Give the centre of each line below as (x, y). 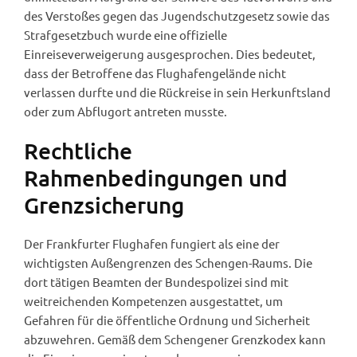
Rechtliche (78, 150)
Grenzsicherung (104, 204)
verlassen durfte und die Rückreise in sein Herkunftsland (177, 92)
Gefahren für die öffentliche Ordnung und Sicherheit (167, 320)
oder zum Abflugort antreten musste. (126, 111)
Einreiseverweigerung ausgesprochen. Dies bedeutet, (170, 53)
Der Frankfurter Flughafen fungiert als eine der (152, 243)
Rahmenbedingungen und (156, 177)
